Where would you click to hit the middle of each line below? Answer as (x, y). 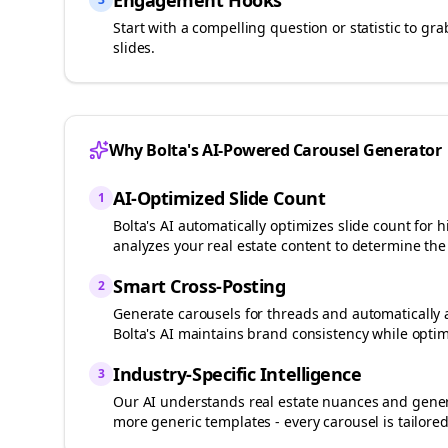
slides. (134, 47)
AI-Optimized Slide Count (219, 198)
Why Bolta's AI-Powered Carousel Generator (275, 150)
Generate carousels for (190, 313)
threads (293, 313)
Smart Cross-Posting (199, 286)
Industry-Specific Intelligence (237, 374)
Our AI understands (181, 401)
